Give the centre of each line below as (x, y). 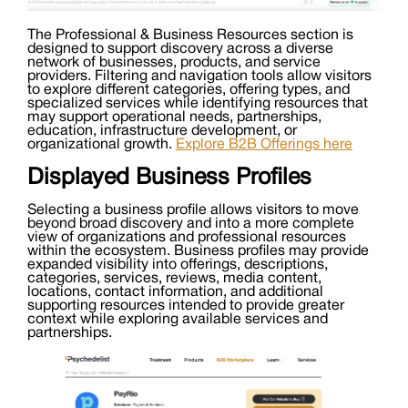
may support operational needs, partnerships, (174, 118)
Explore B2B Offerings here (264, 145)
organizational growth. (102, 145)
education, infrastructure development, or (162, 132)
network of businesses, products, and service (174, 63)
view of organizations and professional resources (187, 238)
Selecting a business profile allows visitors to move (193, 211)
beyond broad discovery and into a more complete (191, 224)
